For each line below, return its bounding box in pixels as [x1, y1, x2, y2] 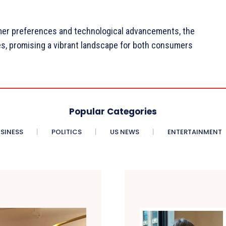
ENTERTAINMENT [167, 127, 222, 137]
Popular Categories [69, 105, 157, 118]
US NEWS [110, 127, 139, 137]
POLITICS [51, 127, 82, 137]
